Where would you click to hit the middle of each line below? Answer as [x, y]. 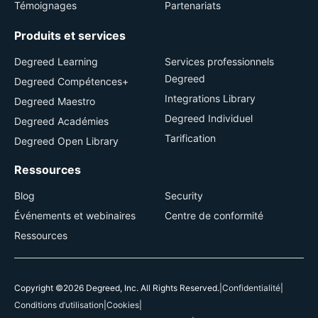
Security [184, 196]
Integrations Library [210, 98]
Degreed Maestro [55, 101]
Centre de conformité [214, 215]
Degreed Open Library [66, 141]
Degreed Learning [56, 61]
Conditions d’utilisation [59, 305]
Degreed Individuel [209, 118]
